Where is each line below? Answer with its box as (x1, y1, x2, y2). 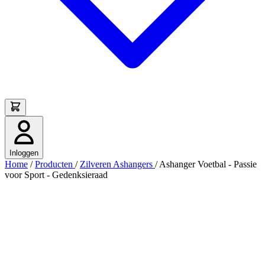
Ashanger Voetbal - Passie (159, 159, 257, 169)
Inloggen (9, 148, 38, 157)
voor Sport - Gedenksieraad (5, 170, 108, 180)
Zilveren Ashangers (80, 159, 155, 169)
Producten (35, 159, 75, 169)
